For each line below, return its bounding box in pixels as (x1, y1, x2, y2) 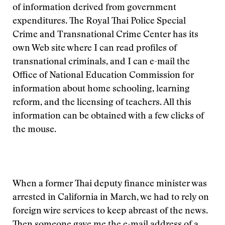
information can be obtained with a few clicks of (13, 112, 204, 121)
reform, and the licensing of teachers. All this (13, 98, 191, 107)
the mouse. (13, 126, 56, 135)
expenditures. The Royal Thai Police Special (13, 17, 186, 26)
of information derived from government (13, 4, 176, 13)
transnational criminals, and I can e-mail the (13, 58, 190, 67)
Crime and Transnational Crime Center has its (13, 31, 198, 40)
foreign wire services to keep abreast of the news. (13, 207, 208, 216)
